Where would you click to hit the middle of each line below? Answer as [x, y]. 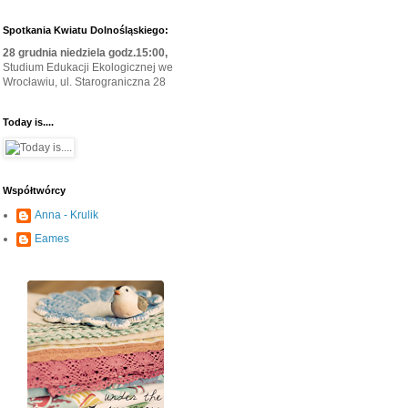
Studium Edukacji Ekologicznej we [88, 68]
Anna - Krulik [66, 215]
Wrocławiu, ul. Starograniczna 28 [84, 82]
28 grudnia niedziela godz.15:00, [85, 53]
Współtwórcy [34, 191]
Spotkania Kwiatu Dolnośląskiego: [86, 31]
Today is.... [28, 122]
